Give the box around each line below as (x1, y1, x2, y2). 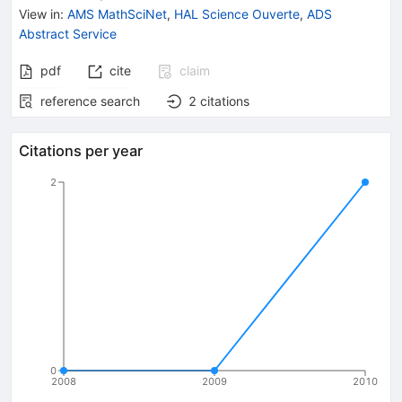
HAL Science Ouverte (174, 5, 300, 22)
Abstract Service (19, 25, 117, 41)
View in (19, 5, 60, 22)
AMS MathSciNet (67, 5, 167, 22)
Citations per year (19, 141, 143, 160)
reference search (40, 92, 140, 109)
